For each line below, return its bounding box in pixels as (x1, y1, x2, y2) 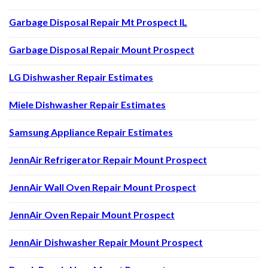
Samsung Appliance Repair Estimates (9, 126, 173, 138)
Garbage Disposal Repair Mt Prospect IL (9, 16, 187, 28)
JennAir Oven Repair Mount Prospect (9, 208, 175, 220)
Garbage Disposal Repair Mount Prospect (9, 43, 194, 55)
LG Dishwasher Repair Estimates (9, 71, 153, 83)
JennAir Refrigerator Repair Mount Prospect (9, 153, 207, 165)
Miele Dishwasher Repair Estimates (9, 98, 166, 110)
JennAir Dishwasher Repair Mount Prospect (9, 236, 203, 248)
